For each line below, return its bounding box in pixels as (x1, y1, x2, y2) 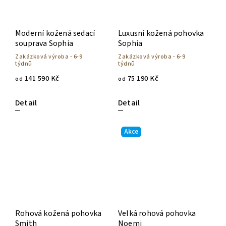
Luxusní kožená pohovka (118, 28, 204, 39)
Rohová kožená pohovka (15, 208, 102, 219)
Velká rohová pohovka (118, 208, 196, 219)
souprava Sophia (15, 38, 73, 49)
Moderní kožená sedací (15, 28, 95, 39)
